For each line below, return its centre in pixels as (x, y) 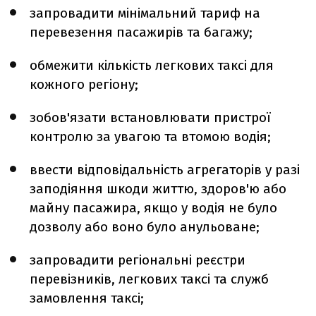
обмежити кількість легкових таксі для (152, 65)
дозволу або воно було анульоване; (145, 227)
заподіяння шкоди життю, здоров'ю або (158, 189)
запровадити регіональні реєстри (138, 260)
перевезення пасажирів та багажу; (141, 32)
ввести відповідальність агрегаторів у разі (165, 170)
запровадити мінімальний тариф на (145, 13)
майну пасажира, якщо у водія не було (153, 208)
